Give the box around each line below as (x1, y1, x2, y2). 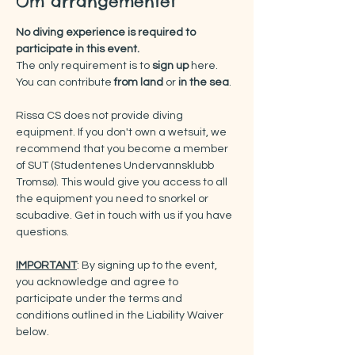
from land (114, 77, 166, 88)
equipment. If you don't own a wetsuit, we (16, 127, 229, 138)
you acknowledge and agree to (16, 277, 181, 288)
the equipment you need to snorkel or (16, 193, 211, 204)
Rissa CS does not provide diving (16, 110, 185, 121)
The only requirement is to (16, 60, 152, 71)
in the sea (178, 77, 229, 88)
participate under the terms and (16, 293, 185, 304)
